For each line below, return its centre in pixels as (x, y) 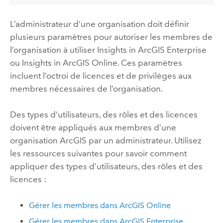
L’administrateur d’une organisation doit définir (99, 24)
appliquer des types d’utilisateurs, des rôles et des (106, 167)
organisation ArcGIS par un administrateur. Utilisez (106, 141)
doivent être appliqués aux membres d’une (93, 128)
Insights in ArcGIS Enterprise (152, 50)
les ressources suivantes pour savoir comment (98, 154)
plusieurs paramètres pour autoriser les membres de (111, 37)
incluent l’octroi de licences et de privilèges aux (101, 75)
